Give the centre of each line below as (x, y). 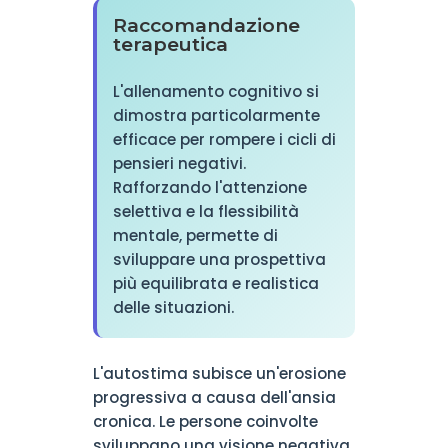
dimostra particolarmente (216, 115)
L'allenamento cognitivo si (215, 91)
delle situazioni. (173, 307)
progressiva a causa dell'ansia (214, 397)
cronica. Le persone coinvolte (205, 421)
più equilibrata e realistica (215, 283)
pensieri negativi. (179, 163)
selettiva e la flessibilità (205, 211)
